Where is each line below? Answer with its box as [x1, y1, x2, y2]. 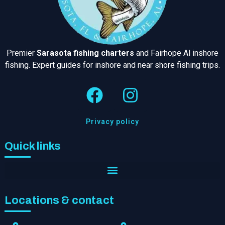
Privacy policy [86, 117, 139, 126]
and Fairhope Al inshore [134, 48, 218, 58]
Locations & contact [5, 194, 114, 206]
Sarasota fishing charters [37, 48, 134, 58]
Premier [7, 48, 37, 58]
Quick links [5, 140, 61, 152]
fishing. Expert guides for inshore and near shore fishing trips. [5, 60, 220, 70]
